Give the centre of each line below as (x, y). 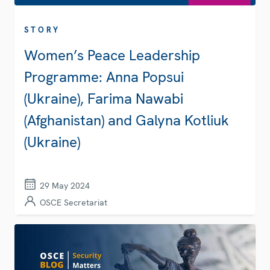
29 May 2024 (65, 186)
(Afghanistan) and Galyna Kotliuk (127, 121)
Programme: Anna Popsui (104, 77)
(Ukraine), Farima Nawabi (104, 99)
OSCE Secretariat (74, 203)
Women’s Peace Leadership (112, 55)
